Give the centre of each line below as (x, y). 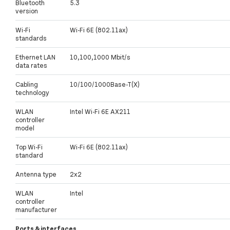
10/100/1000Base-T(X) (105, 84)
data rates (31, 65)
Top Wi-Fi (29, 147)
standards (31, 38)
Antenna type (36, 174)
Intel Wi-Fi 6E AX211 (100, 112)
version (27, 11)
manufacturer (36, 210)
